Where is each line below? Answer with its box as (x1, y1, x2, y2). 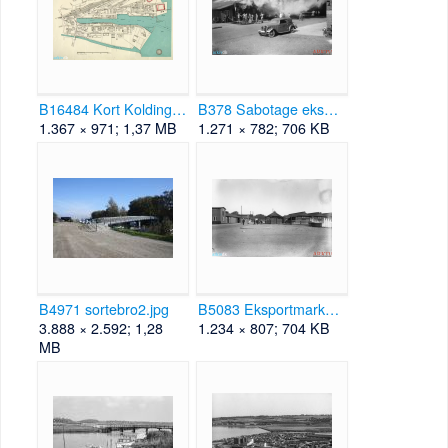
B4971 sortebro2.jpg (39, 299, 170, 320)
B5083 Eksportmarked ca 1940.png (325, 299, 340, 320)
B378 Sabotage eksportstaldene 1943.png (324, 99, 339, 119)
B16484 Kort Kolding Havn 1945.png (172, 99, 187, 119)
